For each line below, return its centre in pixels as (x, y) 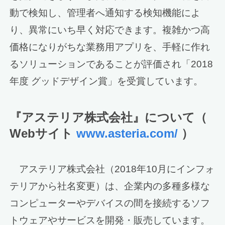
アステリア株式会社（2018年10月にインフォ (112, 169)
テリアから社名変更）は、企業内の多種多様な (110, 186)
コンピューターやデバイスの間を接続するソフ (110, 203)
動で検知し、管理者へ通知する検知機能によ (105, 13)
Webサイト (43, 133)
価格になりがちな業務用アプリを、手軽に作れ (110, 47)
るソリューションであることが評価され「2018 (111, 64)
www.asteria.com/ (127, 133)
